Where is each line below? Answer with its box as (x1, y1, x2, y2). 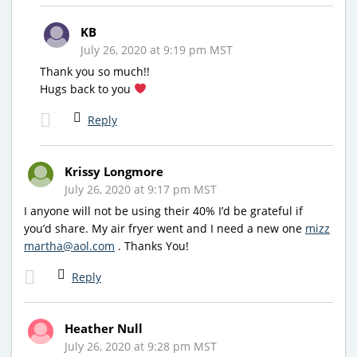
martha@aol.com (24, 237, 115, 253)
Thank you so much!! (40, 63, 150, 79)
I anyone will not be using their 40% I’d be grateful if (24, 202, 303, 218)
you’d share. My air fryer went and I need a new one (24, 220, 305, 236)
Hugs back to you (40, 80, 134, 96)
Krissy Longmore (65, 163, 163, 179)
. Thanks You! (115, 237, 189, 253)
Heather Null (65, 320, 143, 336)
